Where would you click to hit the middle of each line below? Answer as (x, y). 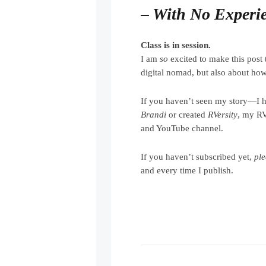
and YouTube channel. (182, 128)
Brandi (154, 114)
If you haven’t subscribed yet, (198, 156)
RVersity (223, 114)
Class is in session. (176, 45)
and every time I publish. (187, 170)
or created (187, 114)
